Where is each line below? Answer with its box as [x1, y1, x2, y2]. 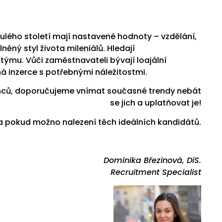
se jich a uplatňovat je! [110, 97, 201, 109]
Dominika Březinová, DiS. [104, 154, 201, 166]
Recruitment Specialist [111, 166, 201, 178]
